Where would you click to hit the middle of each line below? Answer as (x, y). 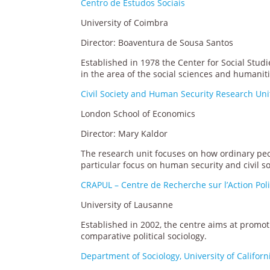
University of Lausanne (127, 204)
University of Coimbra (125, 22)
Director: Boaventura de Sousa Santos (157, 42)
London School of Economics (138, 113)
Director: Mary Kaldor (124, 133)
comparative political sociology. (144, 236)
